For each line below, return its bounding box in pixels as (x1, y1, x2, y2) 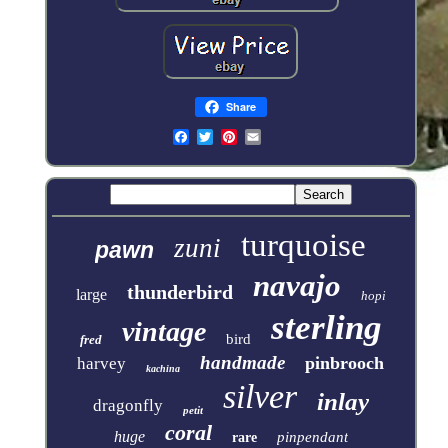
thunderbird (126, 280, 233, 303)
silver (222, 377, 297, 415)
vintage (121, 315, 206, 347)
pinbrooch (305, 352, 385, 373)
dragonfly (92, 395, 163, 415)
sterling (270, 307, 382, 347)
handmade (200, 351, 286, 373)
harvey (77, 353, 127, 373)
